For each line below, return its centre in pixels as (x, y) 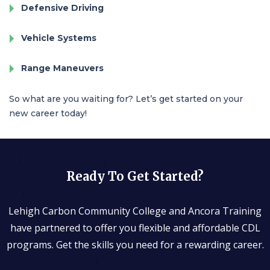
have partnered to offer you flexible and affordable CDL (135, 228)
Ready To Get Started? (135, 176)
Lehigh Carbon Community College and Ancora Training (135, 211)
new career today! (48, 113)
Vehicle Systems (59, 38)
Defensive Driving (62, 8)
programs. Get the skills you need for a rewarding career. (135, 245)
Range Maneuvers (62, 68)
